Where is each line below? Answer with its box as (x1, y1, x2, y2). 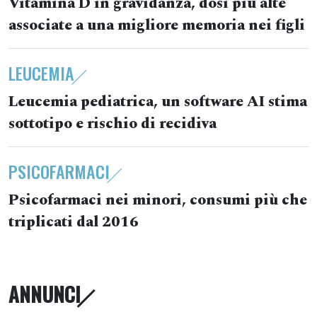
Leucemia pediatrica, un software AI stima (8, 91, 307, 113)
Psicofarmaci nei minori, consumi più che (8, 189, 307, 212)
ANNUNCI (8, 279, 81, 309)
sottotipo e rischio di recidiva (8, 113, 217, 135)
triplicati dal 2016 (8, 211, 139, 234)
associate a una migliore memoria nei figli (8, 14, 305, 37)
